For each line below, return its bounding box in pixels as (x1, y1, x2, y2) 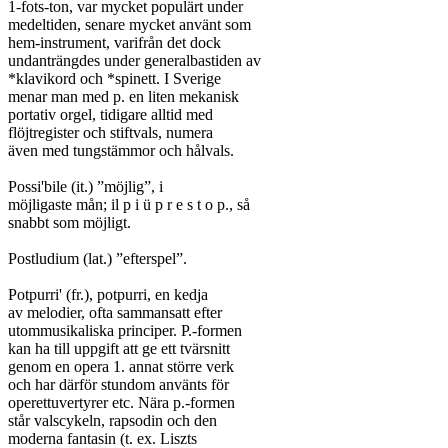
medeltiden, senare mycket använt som (8, 16, 251, 33)
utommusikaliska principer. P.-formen (8, 322, 242, 339)
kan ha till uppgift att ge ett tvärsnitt (8, 340, 230, 357)
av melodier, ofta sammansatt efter (8, 304, 222, 321)
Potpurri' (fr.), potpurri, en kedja (8, 286, 208, 303)
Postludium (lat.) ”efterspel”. (8, 250, 187, 267)
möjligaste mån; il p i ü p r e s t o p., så (8, 196, 250, 213)
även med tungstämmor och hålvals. (8, 142, 234, 159)
